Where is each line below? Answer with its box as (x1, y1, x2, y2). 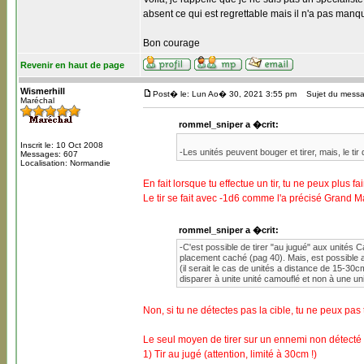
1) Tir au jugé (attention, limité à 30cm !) (143, 349, 317, 360)
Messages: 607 (20, 149, 78, 158)
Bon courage (143, 37, 200, 49)
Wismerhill (20, 86, 65, 96)
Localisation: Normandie (20, 158, 110, 167)
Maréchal (20, 96, 54, 105)
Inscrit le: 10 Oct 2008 (20, 141, 103, 149)
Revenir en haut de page (20, 60, 124, 70)
